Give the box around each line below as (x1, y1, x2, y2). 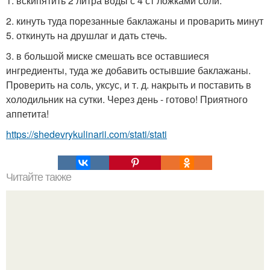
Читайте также (6, 171, 71, 184)
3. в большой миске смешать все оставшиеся (6, 49, 209, 63)
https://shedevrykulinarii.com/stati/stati (6, 127, 167, 142)
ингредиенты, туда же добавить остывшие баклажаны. (6, 63, 251, 78)
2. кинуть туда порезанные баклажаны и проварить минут (6, 14, 263, 28)
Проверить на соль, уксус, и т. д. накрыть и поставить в (6, 78, 251, 92)
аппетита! (6, 107, 49, 121)
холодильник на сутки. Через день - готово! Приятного (6, 92, 248, 107)
